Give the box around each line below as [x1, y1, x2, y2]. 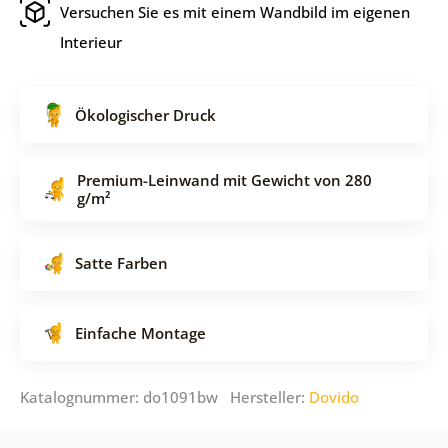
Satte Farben [74, 252, 168, 273]
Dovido [308, 386, 359, 407]
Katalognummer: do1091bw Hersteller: [19, 386, 309, 407]
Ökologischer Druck [74, 104, 216, 125]
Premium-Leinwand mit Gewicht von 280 [76, 169, 372, 190]
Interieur [59, 31, 122, 52]
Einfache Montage [74, 322, 206, 343]
